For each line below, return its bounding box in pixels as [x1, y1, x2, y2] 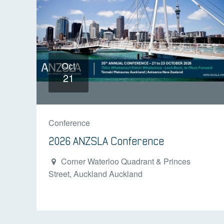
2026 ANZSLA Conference [48, 136, 164, 147]
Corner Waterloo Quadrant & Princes [58, 155, 190, 167]
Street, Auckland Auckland [48, 167, 142, 179]
